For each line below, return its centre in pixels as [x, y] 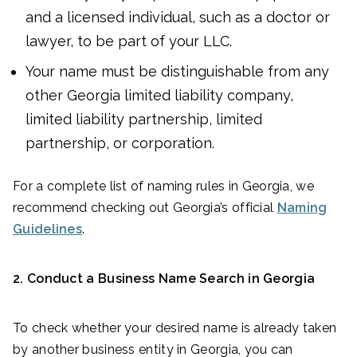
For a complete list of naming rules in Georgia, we [163, 186]
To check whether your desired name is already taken [175, 328]
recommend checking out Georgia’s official [145, 208]
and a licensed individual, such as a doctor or [178, 18]
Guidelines [48, 229]
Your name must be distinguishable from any [177, 72]
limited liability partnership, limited [144, 120]
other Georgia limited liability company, [159, 96]
